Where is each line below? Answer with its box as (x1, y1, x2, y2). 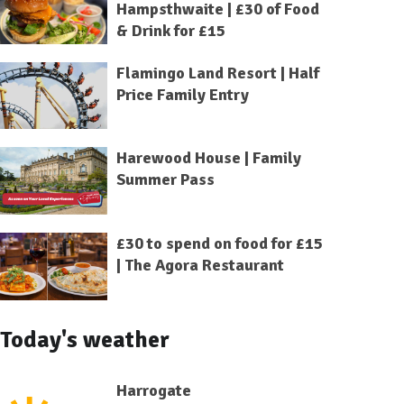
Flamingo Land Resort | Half (115, 62, 319, 83)
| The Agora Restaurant (115, 255, 284, 276)
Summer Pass (115, 170, 215, 190)
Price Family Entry (115, 84, 249, 105)
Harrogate (115, 380, 191, 400)
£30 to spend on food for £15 (115, 234, 323, 254)
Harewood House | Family (115, 148, 301, 169)
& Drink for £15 (115, 21, 225, 41)
